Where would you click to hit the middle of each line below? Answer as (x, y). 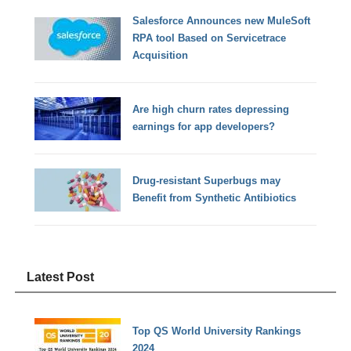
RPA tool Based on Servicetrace (210, 38)
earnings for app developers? (204, 127)
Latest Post (61, 277)
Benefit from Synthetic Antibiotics (215, 198)
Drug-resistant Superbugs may (207, 181)
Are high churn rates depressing (211, 110)
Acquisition (161, 56)
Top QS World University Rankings (217, 331)
